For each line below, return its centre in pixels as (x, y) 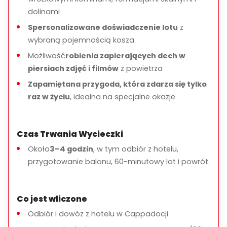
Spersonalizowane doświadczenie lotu (103, 27)
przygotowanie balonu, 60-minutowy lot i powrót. (119, 162)
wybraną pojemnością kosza (81, 40)
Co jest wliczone (52, 199)
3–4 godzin (71, 149)
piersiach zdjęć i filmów (73, 68)
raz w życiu (49, 97)
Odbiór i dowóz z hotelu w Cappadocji (98, 214)
